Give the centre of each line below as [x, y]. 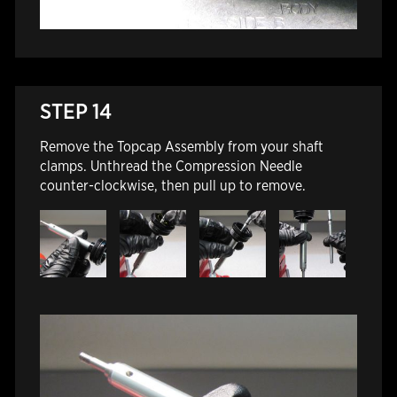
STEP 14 [75, 112]
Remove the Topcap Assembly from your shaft [181, 147]
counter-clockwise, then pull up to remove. [172, 186]
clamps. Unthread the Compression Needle [171, 167]
